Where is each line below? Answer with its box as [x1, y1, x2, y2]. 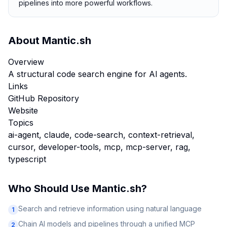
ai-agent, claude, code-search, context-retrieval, [8, 130, 195, 140]
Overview [8, 57, 44, 67]
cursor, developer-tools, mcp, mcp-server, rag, [8, 142, 191, 152]
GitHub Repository [8, 93, 79, 103]
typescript [8, 154, 46, 164]
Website [8, 105, 38, 116]
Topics [8, 118, 33, 128]
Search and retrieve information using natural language [18, 204, 202, 213]
